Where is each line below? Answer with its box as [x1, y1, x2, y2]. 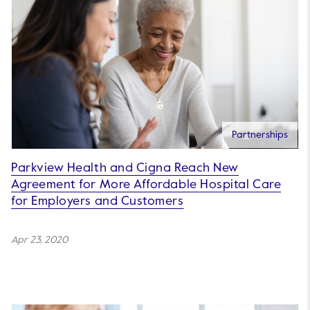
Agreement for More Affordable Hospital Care [11, 179, 282, 192]
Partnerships [232, 130, 288, 140]
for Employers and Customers [11, 195, 184, 208]
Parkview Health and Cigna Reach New [11, 162, 239, 175]
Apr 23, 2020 [11, 235, 68, 246]
